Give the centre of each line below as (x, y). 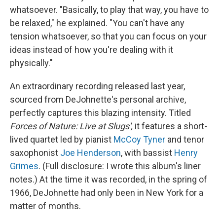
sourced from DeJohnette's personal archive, (98, 99)
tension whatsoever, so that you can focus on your (108, 36)
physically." (31, 63)
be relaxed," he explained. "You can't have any (97, 23)
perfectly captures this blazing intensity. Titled (100, 112)
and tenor (185, 139)
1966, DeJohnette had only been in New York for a (107, 192)
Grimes (24, 166)
